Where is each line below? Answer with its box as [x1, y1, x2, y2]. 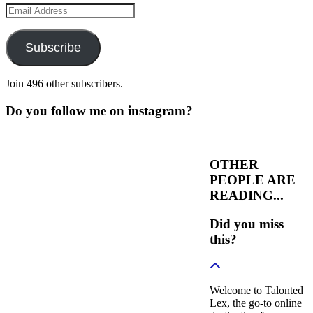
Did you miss [209, 216, 284, 231]
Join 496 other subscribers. [6, 78, 123, 90]
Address [5, 15, 41, 28]
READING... [209, 188, 284, 203]
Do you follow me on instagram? [6, 103, 193, 118]
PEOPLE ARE [209, 173, 296, 188]
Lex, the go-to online [209, 296, 302, 309]
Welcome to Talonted [209, 284, 303, 296]
